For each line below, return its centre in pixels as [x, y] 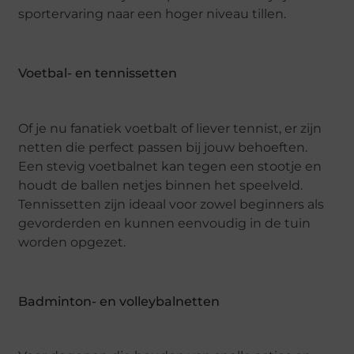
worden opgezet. [72, 242]
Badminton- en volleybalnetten [119, 301]
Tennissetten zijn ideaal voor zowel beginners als [171, 204]
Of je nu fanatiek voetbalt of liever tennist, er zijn [170, 128]
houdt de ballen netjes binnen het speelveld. [161, 185]
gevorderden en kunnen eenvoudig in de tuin [165, 223]
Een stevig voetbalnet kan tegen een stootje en [170, 166]
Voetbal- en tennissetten [98, 73]
